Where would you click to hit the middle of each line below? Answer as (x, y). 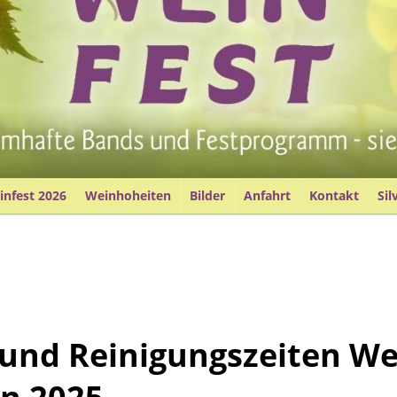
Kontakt (334, 195)
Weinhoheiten (128, 195)
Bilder (207, 195)
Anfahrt (267, 195)
